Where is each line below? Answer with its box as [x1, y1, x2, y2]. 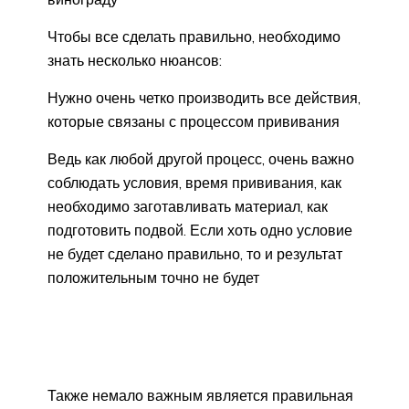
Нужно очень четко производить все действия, [47, 88, 361, 107]
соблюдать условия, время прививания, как [47, 173, 341, 192]
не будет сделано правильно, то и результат [47, 244, 342, 263]
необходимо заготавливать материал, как [47, 196, 328, 215]
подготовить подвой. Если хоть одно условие [47, 220, 352, 239]
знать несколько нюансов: [47, 50, 222, 69]
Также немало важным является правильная [47, 385, 353, 404]
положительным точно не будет [47, 267, 259, 287]
